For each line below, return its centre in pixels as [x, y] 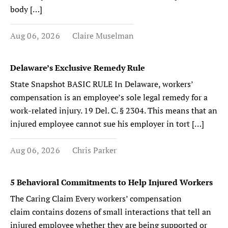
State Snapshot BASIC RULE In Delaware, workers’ [102, 84]
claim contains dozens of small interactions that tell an [111, 211]
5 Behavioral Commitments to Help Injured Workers [113, 182]
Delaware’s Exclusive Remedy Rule [78, 67]
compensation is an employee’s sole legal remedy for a [109, 97]
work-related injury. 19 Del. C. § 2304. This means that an [114, 110]
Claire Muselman [103, 35]
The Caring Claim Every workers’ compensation [96, 198]
